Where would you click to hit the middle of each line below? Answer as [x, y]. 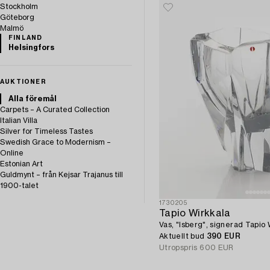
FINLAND [26, 38]
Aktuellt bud [183, 237]
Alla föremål [33, 99]
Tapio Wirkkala [195, 214]
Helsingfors [31, 47]
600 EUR [217, 248]
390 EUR [224, 237]
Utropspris [178, 248]
